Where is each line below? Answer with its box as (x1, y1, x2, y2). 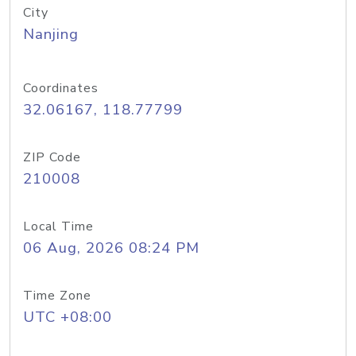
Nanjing (23, 24, 79, 44)
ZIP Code (23, 149, 81, 166)
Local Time (23, 218, 94, 235)
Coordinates (23, 79, 99, 97)
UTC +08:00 (23, 307, 112, 327)
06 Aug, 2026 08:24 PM (23, 238, 199, 258)
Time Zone (23, 287, 91, 304)
